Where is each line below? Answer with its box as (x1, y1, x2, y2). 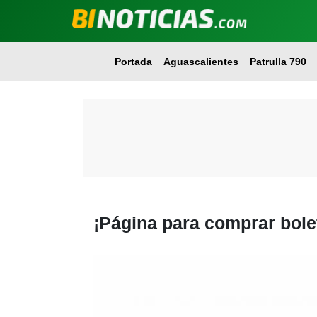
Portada (114, 56, 152, 67)
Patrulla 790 (249, 56, 306, 67)
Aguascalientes (163, 56, 238, 67)
